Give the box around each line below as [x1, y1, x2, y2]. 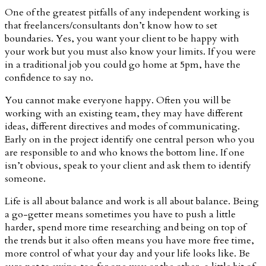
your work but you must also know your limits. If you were [5, 45, 256, 58]
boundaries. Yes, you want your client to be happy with [5, 31, 239, 45]
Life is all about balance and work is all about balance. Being [5, 194, 259, 208]
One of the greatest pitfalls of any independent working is [5, 5, 249, 19]
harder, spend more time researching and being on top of [5, 220, 246, 234]
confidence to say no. [5, 71, 93, 84]
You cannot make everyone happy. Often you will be [5, 93, 231, 107]
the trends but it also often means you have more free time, [5, 233, 254, 247]
